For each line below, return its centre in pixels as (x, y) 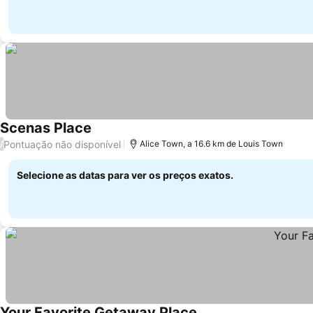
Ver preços (119, 136)
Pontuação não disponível (62, 144)
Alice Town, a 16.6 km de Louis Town (211, 144)
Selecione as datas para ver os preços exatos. (125, 175)
